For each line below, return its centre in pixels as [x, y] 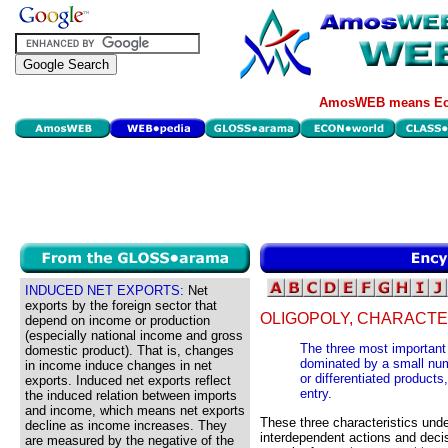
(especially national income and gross [134, 335]
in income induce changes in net [118, 365]
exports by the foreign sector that [121, 305]
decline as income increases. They [126, 425]
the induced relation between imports [131, 395]
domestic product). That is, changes [129, 350]
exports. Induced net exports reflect [128, 380]
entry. [316, 394]
